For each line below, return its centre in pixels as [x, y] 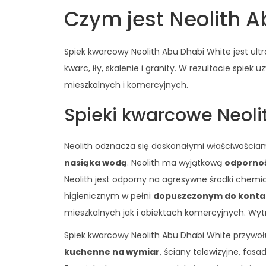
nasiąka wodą [96, 163]
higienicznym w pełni [109, 196]
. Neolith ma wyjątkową [176, 163]
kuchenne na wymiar [112, 252]
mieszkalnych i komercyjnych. [126, 85]
